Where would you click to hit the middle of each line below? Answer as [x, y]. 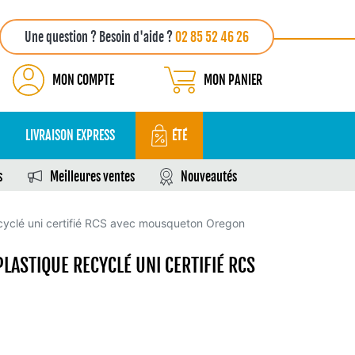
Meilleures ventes [92, 177]
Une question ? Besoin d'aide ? [100, 37]
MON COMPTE [83, 80]
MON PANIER [233, 80]
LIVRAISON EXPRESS [70, 136]
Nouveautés [209, 177]
